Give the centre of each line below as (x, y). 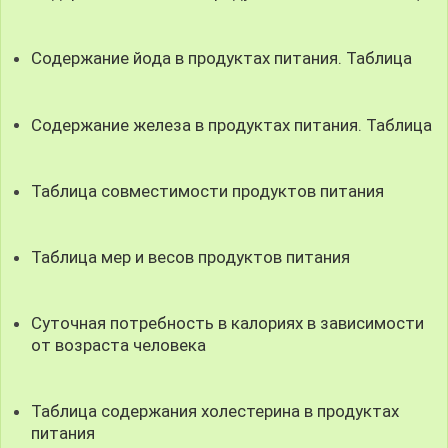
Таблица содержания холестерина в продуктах (215, 411)
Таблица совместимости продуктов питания (208, 190)
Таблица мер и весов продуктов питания (191, 256)
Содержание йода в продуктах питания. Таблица (222, 58)
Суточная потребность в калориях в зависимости (228, 322)
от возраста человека (119, 344)
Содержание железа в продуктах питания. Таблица (232, 124)
